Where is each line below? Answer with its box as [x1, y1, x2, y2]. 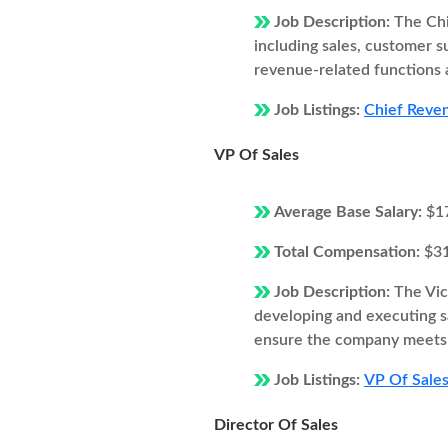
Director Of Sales [214, 417, 338, 433]
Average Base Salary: [274, 204, 426, 220]
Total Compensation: [274, 244, 424, 260]
